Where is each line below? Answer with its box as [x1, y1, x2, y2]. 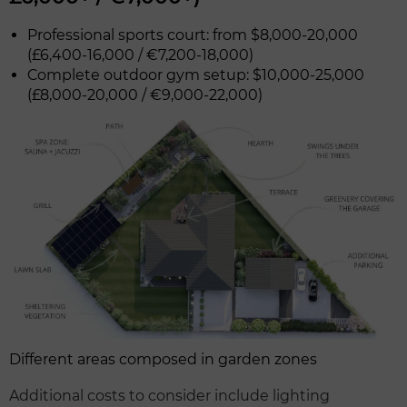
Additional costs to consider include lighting [9, 386, 330, 404]
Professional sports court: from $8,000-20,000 [27, 26, 358, 45]
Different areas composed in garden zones [9, 350, 317, 368]
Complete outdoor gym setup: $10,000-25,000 [27, 66, 364, 84]
